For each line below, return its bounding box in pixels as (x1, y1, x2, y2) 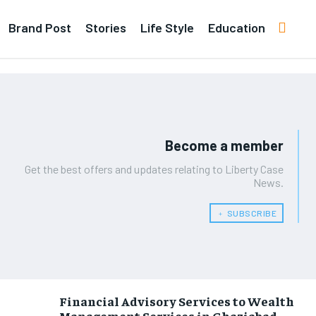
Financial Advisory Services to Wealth (59, 292, 294, 309)
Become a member (165, 137, 284, 154)
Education (208, 19, 265, 35)
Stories (85, 19, 126, 35)
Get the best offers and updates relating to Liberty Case (25, 162, 284, 176)
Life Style (140, 19, 194, 35)
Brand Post (8, 19, 71, 35)
